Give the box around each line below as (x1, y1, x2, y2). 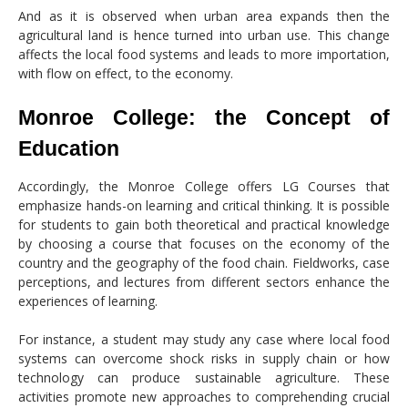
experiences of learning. (18, 291, 158, 310)
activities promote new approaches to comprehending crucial (18, 387, 390, 405)
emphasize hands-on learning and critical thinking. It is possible (18, 196, 390, 214)
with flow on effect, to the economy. (18, 64, 233, 82)
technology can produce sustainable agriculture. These (18, 368, 390, 386)
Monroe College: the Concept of (18, 105, 390, 129)
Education (18, 136, 119, 160)
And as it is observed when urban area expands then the (18, 6, 390, 25)
